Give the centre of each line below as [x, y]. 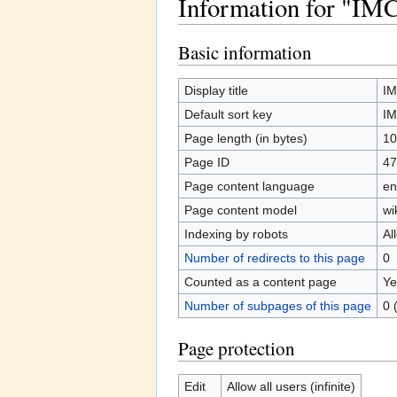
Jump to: [204, 31]
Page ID [206, 162]
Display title [216, 90]
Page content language [249, 186]
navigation [259, 31]
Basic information [245, 52]
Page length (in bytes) [245, 138]
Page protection [237, 348]
